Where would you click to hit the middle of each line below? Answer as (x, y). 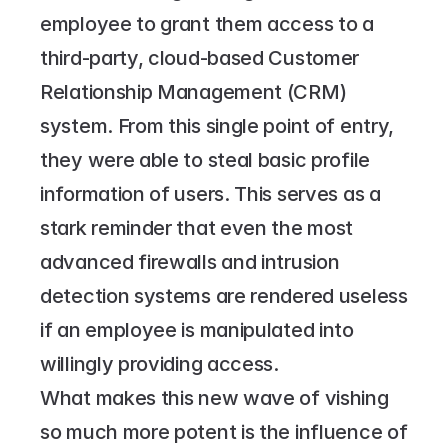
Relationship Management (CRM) (193, 92)
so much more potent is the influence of (224, 432)
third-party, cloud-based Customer (200, 58)
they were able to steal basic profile (205, 160)
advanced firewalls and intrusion (190, 262)
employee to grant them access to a (207, 24)
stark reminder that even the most (197, 228)
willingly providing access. (159, 364)
